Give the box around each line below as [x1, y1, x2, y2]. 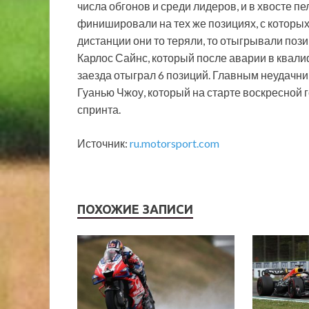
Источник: [77, 137, 130, 150]
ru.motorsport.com [130, 137, 219, 150]
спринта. [77, 103, 121, 116]
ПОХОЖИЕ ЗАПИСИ [77, 202, 193, 216]
